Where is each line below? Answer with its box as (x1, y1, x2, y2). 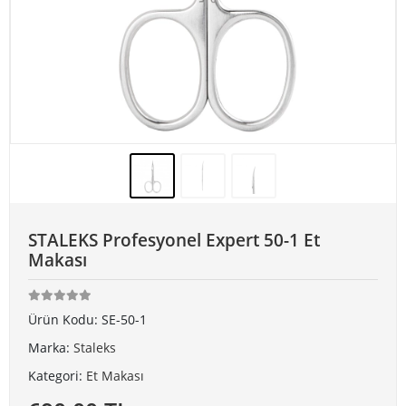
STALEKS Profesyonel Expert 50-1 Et (28, 228, 320, 252)
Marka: (28, 339, 73, 356)
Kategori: (28, 367, 86, 384)
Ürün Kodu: (28, 311, 101, 328)
